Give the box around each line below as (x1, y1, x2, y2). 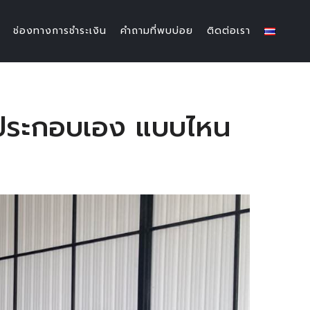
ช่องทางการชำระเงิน (13, 24, 107, 38)
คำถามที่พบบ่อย (120, 24, 193, 38)
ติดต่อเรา (207, 24, 250, 38)
